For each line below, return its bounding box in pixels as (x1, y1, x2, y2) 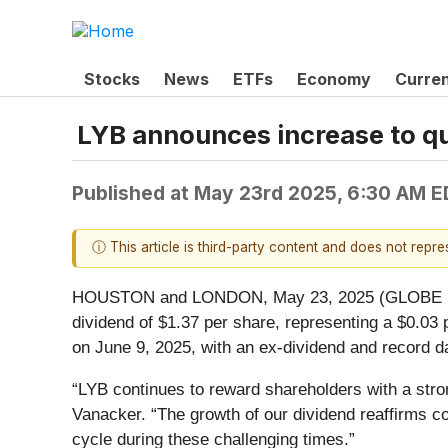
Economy (297, 68, 371, 89)
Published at (72, 181, 194, 206)
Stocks (84, 68, 140, 89)
